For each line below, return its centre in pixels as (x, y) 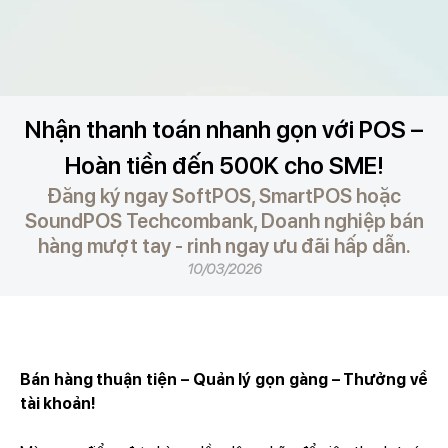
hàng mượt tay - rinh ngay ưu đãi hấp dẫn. (224, 246)
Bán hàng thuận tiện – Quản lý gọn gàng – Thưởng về (224, 379)
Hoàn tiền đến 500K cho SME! (224, 165)
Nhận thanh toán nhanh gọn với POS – (224, 129)
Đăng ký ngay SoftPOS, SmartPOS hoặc (224, 196)
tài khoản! (60, 403)
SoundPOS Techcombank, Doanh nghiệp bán (224, 221)
